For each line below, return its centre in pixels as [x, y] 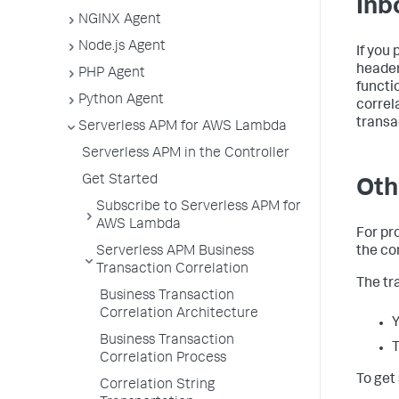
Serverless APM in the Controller [186, 154]
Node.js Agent [122, 47]
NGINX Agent [120, 20]
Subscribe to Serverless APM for [199, 208]
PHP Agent [112, 74]
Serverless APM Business [175, 252]
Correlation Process [163, 359]
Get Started [120, 181]
